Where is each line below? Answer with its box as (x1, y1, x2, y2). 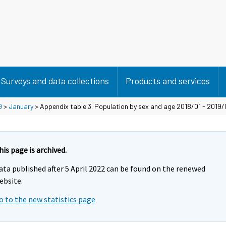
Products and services (126, 75, 210, 86)
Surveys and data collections (1, 75, 109, 86)
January (9, 101, 33, 110)
